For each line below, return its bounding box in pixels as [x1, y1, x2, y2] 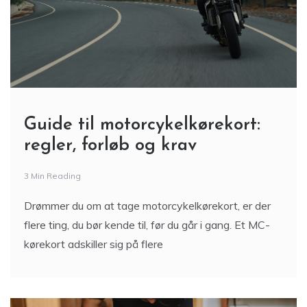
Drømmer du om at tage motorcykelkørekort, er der [24, 201, 271, 215]
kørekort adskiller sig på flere [24, 239, 163, 254]
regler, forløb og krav [24, 138, 197, 158]
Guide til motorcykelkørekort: [24, 118, 260, 137]
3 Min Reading [24, 173, 81, 184]
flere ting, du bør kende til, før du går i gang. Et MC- [24, 220, 270, 234]
